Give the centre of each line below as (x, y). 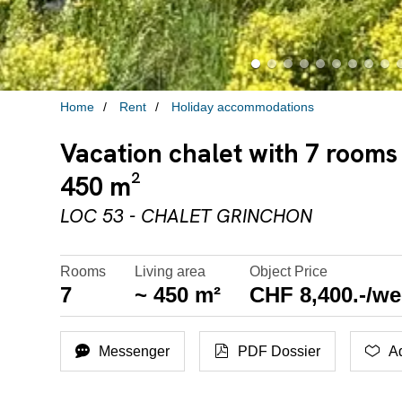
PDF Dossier (280, 351)
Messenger (135, 351)
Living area (170, 272)
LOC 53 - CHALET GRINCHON (187, 216)
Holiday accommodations (243, 107)
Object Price (289, 272)
